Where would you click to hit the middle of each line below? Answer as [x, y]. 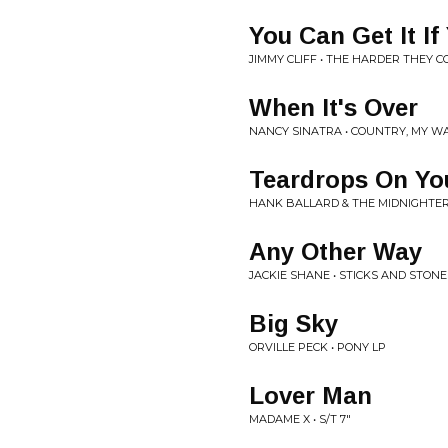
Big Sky [293, 323]
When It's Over [333, 107]
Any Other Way [335, 251]
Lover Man [310, 395]
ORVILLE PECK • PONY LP [317, 347]
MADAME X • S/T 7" [300, 419]
